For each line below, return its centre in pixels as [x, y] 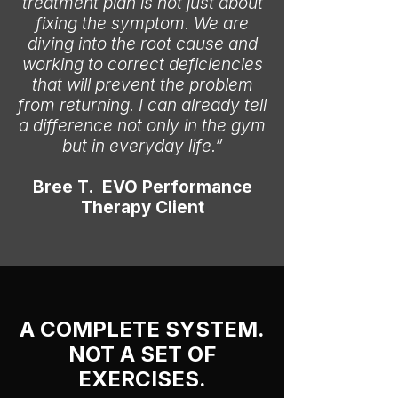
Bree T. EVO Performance [142, 187]
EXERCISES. [142, 379]
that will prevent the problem [142, 85]
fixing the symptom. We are [142, 24]
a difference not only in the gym [142, 126]
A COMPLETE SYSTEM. [142, 329]
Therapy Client [142, 207]
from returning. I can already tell [142, 105]
